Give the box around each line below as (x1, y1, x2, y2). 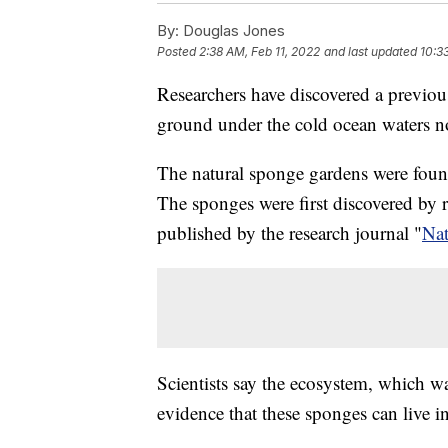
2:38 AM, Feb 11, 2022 (199, 44, 320, 60)
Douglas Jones (179, 21, 285, 41)
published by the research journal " (157, 220, 422, 246)
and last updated (324, 44, 417, 60)
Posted (157, 44, 199, 60)
